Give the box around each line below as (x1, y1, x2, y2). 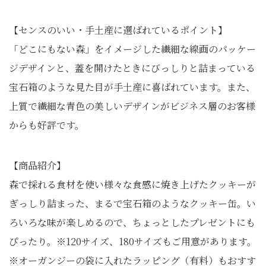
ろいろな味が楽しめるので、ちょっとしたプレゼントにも (9, 216, 255, 229)
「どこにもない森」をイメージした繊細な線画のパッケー (9, 42, 256, 56)
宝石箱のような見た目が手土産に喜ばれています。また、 (9, 80, 255, 94)
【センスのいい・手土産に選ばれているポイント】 (9, 23, 227, 37)
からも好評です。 (9, 118, 84, 132)
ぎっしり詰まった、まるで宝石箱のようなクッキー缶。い (9, 197, 256, 210)
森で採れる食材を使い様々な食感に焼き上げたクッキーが (9, 178, 256, 191)
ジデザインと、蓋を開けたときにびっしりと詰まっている (9, 61, 255, 75)
